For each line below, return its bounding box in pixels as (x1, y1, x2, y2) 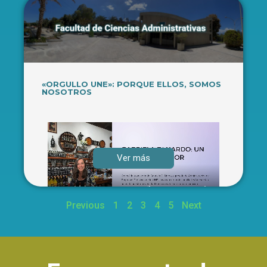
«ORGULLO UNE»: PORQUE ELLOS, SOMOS (42, 79, 221, 89)
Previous (66, 200, 105, 212)
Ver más (117, 153, 150, 164)
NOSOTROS (42, 87, 92, 97)
